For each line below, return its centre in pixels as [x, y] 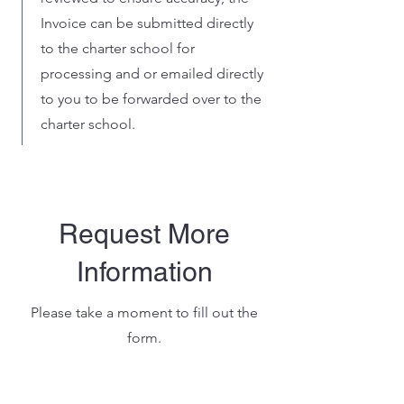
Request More [144, 234]
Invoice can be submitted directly [147, 23]
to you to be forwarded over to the [151, 99]
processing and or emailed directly [152, 73]
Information [144, 272]
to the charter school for [118, 48]
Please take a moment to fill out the [144, 312]
